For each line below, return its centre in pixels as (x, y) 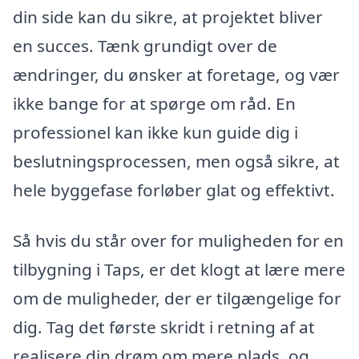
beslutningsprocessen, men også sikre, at (176, 161)
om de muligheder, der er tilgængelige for (177, 298)
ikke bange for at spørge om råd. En (154, 103)
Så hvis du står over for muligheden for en (178, 241)
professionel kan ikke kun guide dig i (155, 132)
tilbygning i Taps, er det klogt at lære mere (179, 270)
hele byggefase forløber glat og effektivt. (174, 190)
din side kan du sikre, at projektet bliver (168, 16)
